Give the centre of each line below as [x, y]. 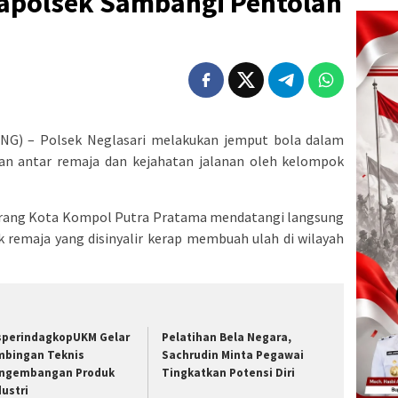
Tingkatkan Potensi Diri [229, 372]
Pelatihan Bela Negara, [227, 337]
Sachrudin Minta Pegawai [233, 354]
